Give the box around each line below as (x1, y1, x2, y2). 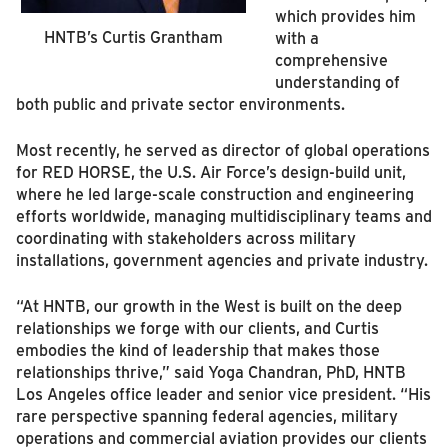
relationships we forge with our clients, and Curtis (15, 317, 379, 338)
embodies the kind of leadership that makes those (15, 339, 380, 360)
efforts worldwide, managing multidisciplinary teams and (15, 205, 432, 226)
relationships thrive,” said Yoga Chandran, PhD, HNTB (15, 361, 406, 382)
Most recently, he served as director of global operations (15, 139, 430, 160)
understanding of (274, 71, 400, 92)
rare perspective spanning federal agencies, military (15, 405, 398, 426)
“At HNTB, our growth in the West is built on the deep (15, 295, 402, 316)
